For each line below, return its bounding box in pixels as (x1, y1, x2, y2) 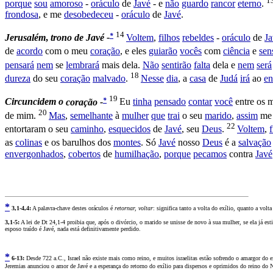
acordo (16, 46, 43, 57)
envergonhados (5, 148, 63, 159)
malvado (93, 73, 126, 84)
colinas (15, 137, 42, 148)
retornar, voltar (115, 204, 153, 211)
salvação (238, 137, 271, 148)
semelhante (70, 110, 113, 121)
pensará (5, 59, 34, 70)
